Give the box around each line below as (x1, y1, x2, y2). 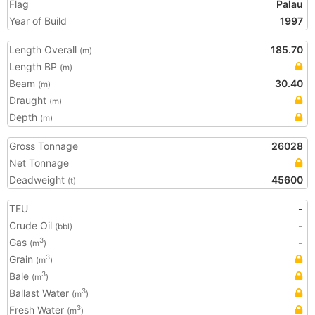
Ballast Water (9, 287, 72, 299)
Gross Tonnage (9, 140, 78, 152)
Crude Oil (9, 219, 55, 231)
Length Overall (9, 44, 79, 56)
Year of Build (9, 15, 67, 27)
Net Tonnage (9, 157, 69, 169)
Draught (9, 94, 49, 106)
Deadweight (9, 174, 67, 186)
